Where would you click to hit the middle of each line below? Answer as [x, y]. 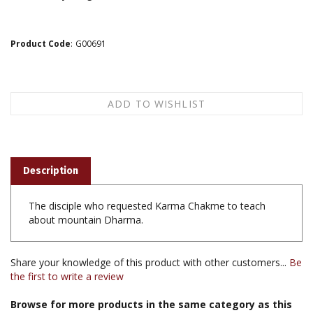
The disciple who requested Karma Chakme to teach [147, 199]
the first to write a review [67, 270]
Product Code [41, 43]
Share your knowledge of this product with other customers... [150, 256]
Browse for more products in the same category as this [151, 298]
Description [51, 164]
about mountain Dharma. [86, 213]
